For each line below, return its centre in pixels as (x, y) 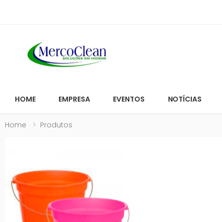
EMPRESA (74, 99)
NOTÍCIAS (185, 99)
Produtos (56, 125)
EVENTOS (129, 99)
